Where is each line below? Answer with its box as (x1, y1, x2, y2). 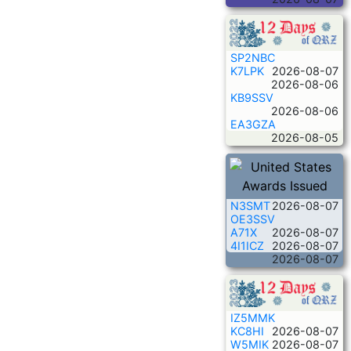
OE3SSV (230, 212, 275, 226)
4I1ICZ (230, 238, 264, 252)
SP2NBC (230, 50, 275, 64)
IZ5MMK (230, 310, 275, 324)
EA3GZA (230, 117, 276, 131)
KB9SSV (230, 90, 273, 104)
